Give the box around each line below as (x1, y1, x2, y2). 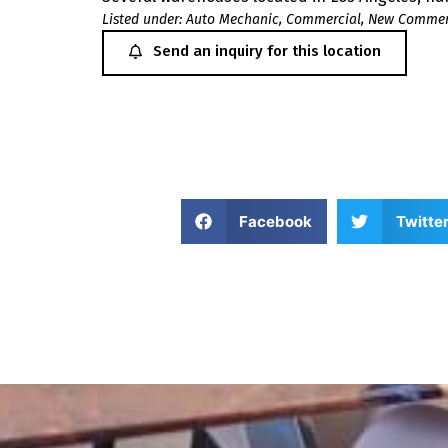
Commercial (286, 11, 361, 29)
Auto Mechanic (186, 11, 279, 29)
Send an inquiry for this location (153, 42, 381, 61)
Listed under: (102, 11, 182, 29)
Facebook (239, 211, 313, 231)
